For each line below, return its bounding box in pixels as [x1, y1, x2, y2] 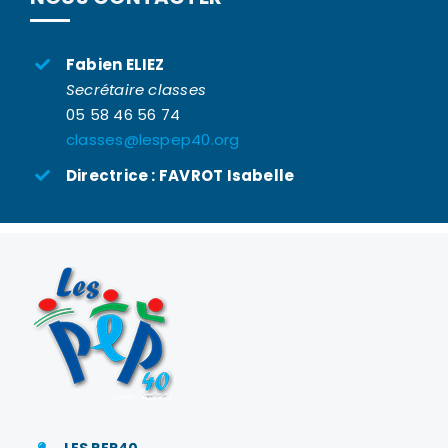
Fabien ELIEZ [66, 54, 165, 76]
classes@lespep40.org [66, 129, 240, 151]
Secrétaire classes [66, 79, 207, 101]
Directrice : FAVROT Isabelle [66, 164, 295, 186]
